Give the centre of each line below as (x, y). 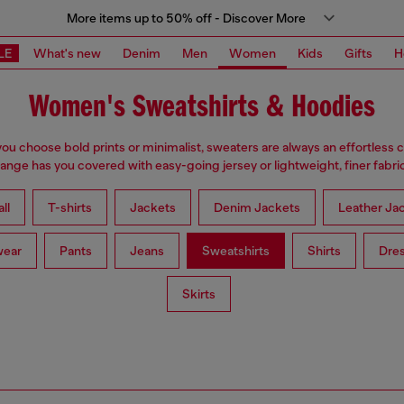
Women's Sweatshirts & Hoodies (202, 108)
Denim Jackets (257, 208)
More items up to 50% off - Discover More (186, 18)
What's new (67, 53)
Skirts (198, 294)
